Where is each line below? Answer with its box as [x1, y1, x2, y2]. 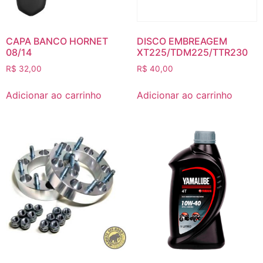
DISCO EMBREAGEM [136, 35, 227, 47]
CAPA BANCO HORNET [6, 35, 108, 47]
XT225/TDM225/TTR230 [136, 46, 248, 58]
